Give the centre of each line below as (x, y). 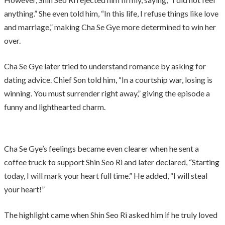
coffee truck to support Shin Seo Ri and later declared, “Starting (112, 162)
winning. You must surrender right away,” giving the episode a (107, 93)
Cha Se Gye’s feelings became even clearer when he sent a (101, 148)
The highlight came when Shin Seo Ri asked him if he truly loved (111, 214)
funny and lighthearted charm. (55, 106)
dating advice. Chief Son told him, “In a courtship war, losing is (108, 79)
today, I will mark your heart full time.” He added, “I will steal (106, 175)
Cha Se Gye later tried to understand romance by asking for (105, 66)
